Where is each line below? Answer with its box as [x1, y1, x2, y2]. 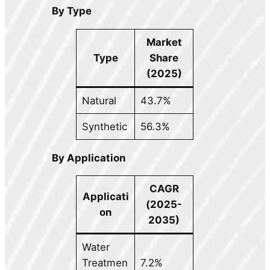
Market [146, 36, 182, 48]
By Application [52, 151, 126, 164]
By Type [52, 4, 92, 17]
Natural [81, 94, 116, 107]
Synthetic [81, 120, 127, 133]
